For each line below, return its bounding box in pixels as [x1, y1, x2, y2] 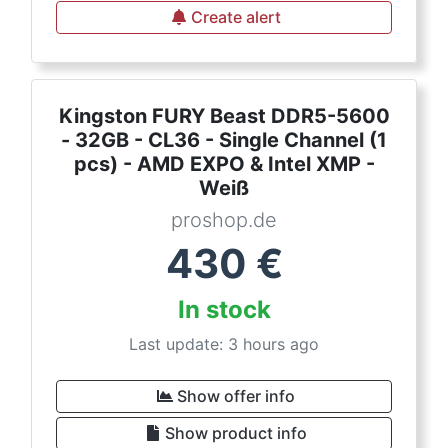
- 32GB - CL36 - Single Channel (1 [61, 128, 387, 153]
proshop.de [171, 208, 277, 233]
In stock [177, 295, 271, 325]
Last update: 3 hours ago [129, 334, 319, 355]
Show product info [165, 423, 307, 444]
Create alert [191, 7, 281, 28]
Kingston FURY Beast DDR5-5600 [58, 104, 390, 129]
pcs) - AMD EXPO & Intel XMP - [73, 152, 375, 177]
